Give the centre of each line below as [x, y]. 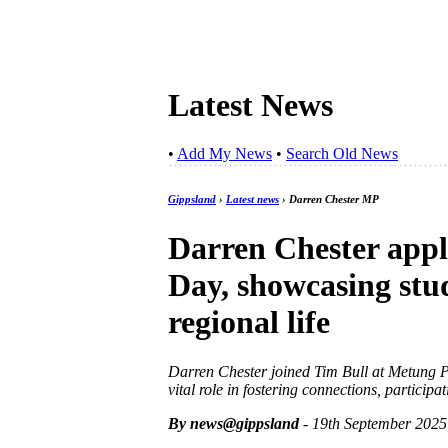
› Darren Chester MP [329, 199]
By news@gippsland [233, 423]
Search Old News [342, 154]
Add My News [224, 154]
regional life [249, 322]
